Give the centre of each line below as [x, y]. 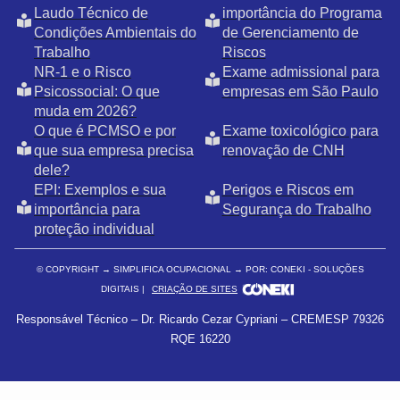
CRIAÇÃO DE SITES [195, 289]
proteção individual [94, 229]
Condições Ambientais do [115, 33]
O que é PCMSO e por [105, 131]
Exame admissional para [300, 72]
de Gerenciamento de [290, 33]
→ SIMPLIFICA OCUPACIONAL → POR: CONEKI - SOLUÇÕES [233, 270]
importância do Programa [302, 13]
